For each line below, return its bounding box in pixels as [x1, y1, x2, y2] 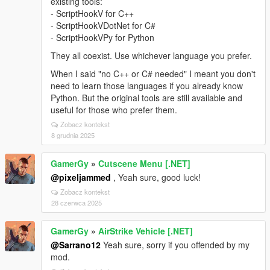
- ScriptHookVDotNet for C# [51, 19, 155, 31]
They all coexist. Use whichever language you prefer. [51, 49, 252, 61]
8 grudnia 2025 [51, 130, 95, 140]
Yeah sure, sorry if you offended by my [101, 239, 250, 251]
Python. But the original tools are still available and [51, 92, 242, 104]
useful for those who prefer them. [51, 104, 177, 116]
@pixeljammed [51, 171, 111, 183]
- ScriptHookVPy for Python [51, 31, 154, 43]
